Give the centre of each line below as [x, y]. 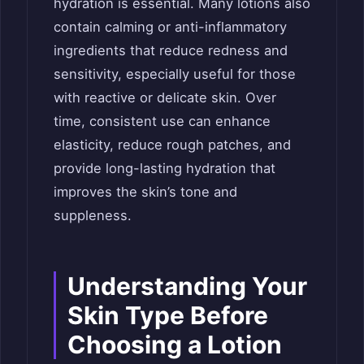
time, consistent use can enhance [162, 121]
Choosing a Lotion [175, 344]
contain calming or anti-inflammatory [170, 26]
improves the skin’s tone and [145, 191]
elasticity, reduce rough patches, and [172, 144]
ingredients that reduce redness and [171, 50]
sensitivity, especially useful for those [175, 74]
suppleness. [93, 215]
